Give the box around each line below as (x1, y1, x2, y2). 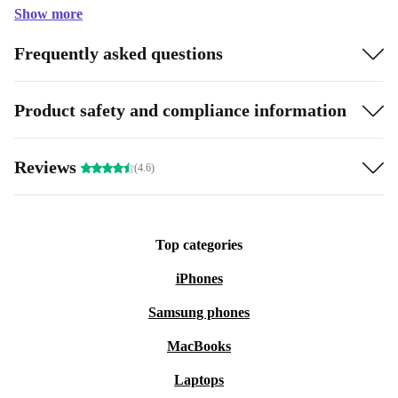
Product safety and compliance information (14, 99, 346, 120)
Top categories (155, 237, 243, 252)
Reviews (14, 156, 81, 177)
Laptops (174, 372, 224, 387)
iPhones (175, 271, 223, 286)
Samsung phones (148, 305, 250, 320)
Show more (14, 6, 83, 21)
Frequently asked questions (14, 43, 223, 63)
